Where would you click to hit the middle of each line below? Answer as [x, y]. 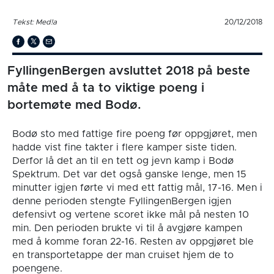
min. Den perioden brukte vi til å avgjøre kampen [127, 228]
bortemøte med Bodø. [74, 105]
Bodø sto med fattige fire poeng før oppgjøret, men [134, 134]
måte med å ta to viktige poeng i [106, 88]
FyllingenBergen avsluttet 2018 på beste [129, 71]
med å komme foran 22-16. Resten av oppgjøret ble [133, 241]
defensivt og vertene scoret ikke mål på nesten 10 [130, 214]
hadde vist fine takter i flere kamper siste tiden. [124, 147]
